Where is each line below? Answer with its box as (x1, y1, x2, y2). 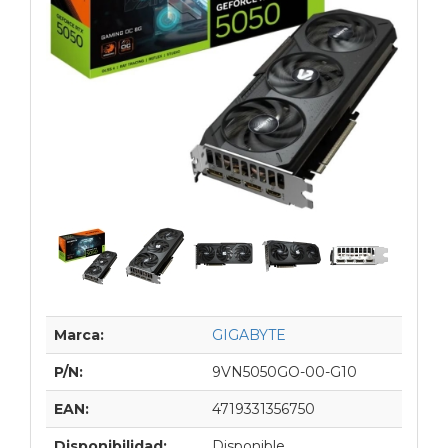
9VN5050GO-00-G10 (212, 362, 357, 381)
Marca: (54, 325, 104, 344)
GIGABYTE (212, 325, 286, 344)
